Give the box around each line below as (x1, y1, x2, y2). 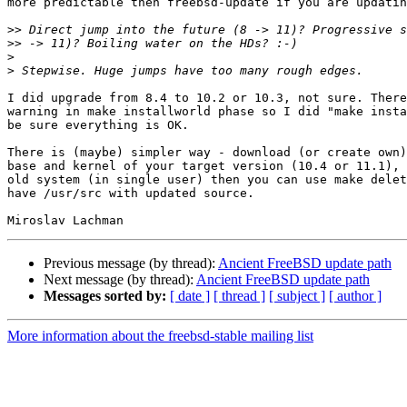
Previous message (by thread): (44, 255, 218, 272)
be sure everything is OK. (7, 118, 189, 133)
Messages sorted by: (44, 288, 166, 304)
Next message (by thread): (44, 272, 196, 288)
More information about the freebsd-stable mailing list (7, 328, 313, 344)
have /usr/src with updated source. (7, 186, 254, 201)
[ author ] (329, 288, 382, 304)
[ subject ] (269, 288, 325, 304)
